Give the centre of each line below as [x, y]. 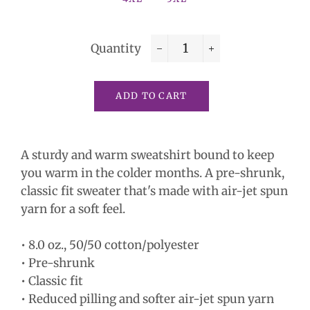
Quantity [116, 48]
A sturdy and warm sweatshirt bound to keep [147, 155]
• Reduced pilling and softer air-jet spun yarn [147, 299]
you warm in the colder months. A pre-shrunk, [153, 173]
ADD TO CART [152, 96]
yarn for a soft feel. [73, 209]
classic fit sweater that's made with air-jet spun [154, 191]
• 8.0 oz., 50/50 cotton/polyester [110, 245]
